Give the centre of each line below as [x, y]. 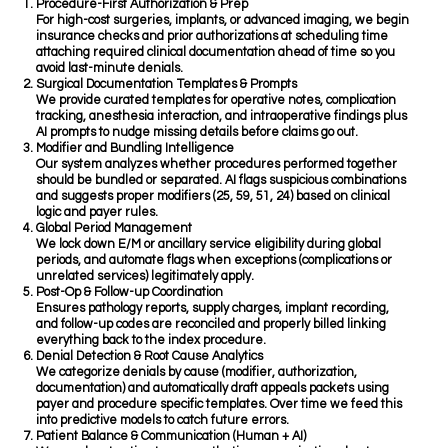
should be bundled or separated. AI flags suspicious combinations [221, 181]
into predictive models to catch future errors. [163, 421]
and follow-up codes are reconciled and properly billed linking [211, 325]
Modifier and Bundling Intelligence [135, 149]
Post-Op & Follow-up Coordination [130, 293]
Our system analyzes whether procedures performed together [217, 165]
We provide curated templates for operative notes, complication [216, 101]
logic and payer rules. [97, 213]
